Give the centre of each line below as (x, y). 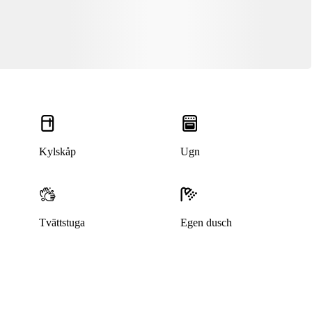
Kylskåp (57, 152)
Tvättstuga (62, 223)
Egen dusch (206, 223)
